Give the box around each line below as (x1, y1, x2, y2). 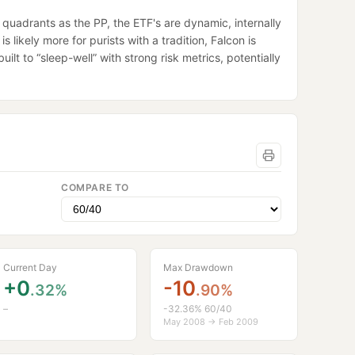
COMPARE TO (61, 181, 129, 194)
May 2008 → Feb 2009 (163, 316, 259, 328)
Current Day (2, 261, 57, 274)
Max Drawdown (163, 261, 234, 274)
